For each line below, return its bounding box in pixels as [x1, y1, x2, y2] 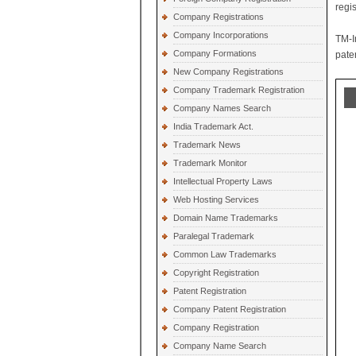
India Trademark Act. [173, 122, 253, 131]
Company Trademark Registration [173, 85, 304, 95]
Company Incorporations [173, 30, 269, 40]
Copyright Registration [173, 268, 259, 277]
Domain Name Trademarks [173, 213, 278, 222]
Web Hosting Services [173, 195, 259, 204]
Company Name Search [173, 341, 266, 350]
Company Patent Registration [173, 304, 286, 314]
